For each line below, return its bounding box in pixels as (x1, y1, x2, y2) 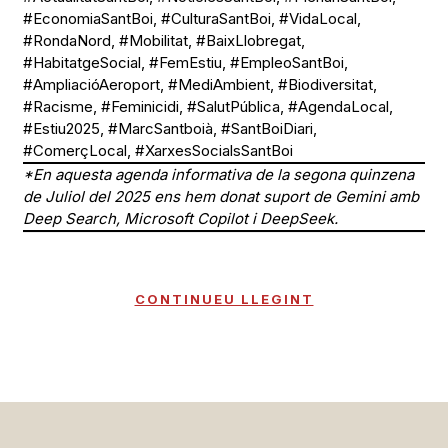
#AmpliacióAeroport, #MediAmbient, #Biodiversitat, (23, 75, 377, 95)
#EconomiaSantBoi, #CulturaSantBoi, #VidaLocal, (23, 9, 361, 29)
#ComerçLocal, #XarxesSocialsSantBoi (23, 141, 293, 161)
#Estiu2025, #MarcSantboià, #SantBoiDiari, (23, 119, 317, 139)
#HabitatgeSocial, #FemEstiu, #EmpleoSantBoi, (23, 53, 348, 73)
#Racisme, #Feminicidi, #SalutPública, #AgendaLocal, (23, 97, 393, 117)
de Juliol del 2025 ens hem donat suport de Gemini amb (23, 187, 419, 207)
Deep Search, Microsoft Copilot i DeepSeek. (23, 209, 338, 229)
